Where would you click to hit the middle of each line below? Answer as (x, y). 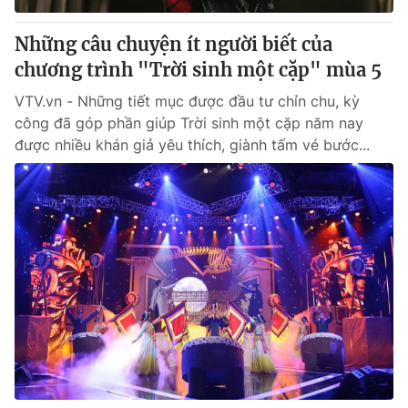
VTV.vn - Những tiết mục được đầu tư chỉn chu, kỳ (187, 101)
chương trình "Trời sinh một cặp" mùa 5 (198, 70)
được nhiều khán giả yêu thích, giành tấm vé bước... (192, 145)
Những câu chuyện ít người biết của (173, 44)
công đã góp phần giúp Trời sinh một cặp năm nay (189, 123)
